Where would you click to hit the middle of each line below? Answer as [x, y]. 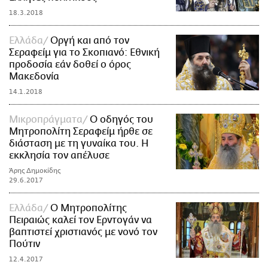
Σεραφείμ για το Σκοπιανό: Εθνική [84, 52]
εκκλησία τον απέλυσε [59, 155]
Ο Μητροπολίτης [89, 208]
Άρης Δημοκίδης [35, 170]
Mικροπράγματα [46, 119]
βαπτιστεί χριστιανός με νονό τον [83, 232]
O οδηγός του [121, 119]
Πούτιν [25, 244]
